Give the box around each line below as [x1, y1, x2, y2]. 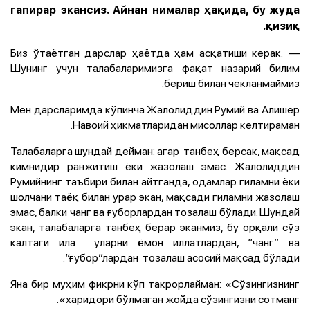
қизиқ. [266, 19, 300, 33]
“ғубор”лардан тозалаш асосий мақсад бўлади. [65, 249, 300, 265]
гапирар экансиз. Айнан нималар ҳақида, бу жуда [10, 3, 300, 17]
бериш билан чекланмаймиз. [164, 75, 300, 91]
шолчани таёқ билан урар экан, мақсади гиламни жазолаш [10, 188, 300, 204]
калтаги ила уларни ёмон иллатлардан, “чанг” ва [10, 234, 300, 250]
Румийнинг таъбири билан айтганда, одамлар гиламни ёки [10, 173, 300, 189]
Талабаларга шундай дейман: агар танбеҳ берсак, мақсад [10, 143, 300, 158]
